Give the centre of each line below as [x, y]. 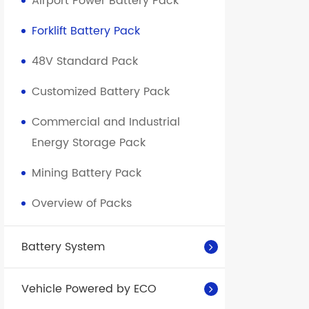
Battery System [63, 247]
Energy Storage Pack [89, 143]
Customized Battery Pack [101, 92]
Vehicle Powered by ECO [89, 289]
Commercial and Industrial [106, 122]
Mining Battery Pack [87, 173]
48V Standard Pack [85, 62]
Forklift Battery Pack [86, 31]
